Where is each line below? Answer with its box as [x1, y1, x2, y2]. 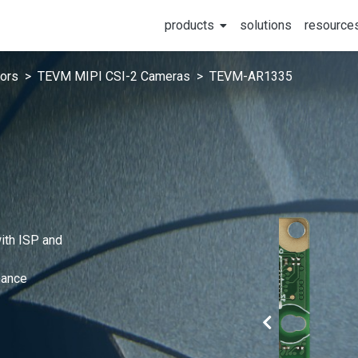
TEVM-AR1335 [209, 69, 292, 84]
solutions [240, 18, 292, 33]
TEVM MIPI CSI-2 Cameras [38, 69, 190, 84]
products [165, 18, 214, 33]
